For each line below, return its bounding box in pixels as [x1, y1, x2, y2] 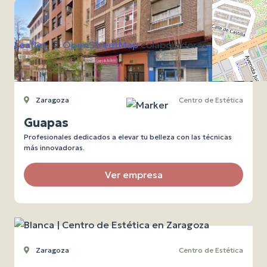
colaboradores [138, 39, 207, 51]
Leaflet [14, 39, 46, 51]
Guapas [24, 115, 69, 131]
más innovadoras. [24, 143, 85, 152]
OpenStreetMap [63, 39, 138, 51]
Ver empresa [104, 169, 163, 181]
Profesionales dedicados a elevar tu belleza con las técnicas [24, 132, 232, 141]
